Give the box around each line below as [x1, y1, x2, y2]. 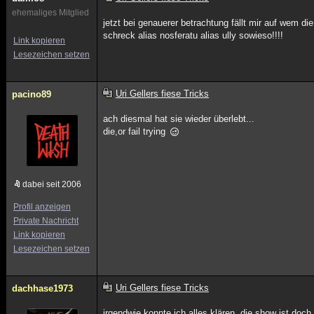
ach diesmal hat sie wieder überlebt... [103, 114, 255, 124]
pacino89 [12, 89, 51, 100]
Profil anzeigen [13, 202, 71, 212]
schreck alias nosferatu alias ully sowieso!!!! [103, 30, 284, 41]
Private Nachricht [13, 216, 78, 226]
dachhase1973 [12, 283, 73, 294]
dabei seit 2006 [22, 179, 81, 189]
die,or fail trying [103, 126, 169, 137]
